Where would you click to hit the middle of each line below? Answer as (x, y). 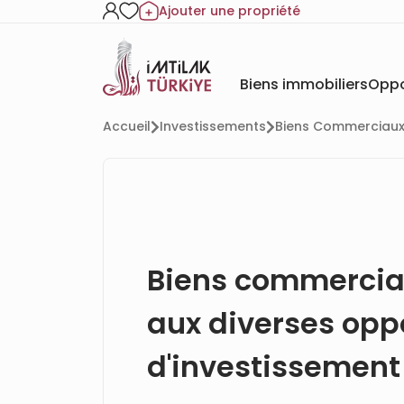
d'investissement (274, 367)
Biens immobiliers (304, 84)
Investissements (213, 127)
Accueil (127, 127)
